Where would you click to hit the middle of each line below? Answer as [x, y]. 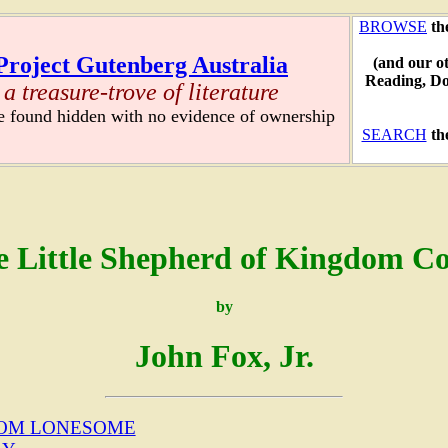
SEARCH [394, 135]
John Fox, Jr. [224, 355]
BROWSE [393, 27]
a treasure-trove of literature [141, 92]
